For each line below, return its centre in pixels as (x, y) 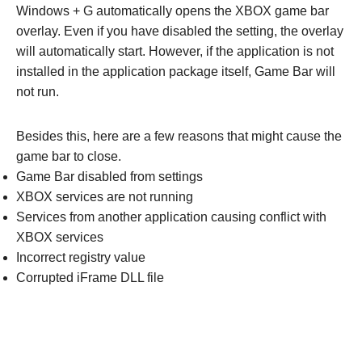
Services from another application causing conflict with (171, 217)
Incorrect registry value (81, 257)
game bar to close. (69, 156)
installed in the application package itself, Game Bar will (176, 71)
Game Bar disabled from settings (109, 176)
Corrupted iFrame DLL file (90, 277)
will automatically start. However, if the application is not (175, 51)
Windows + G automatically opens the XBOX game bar (173, 11)
